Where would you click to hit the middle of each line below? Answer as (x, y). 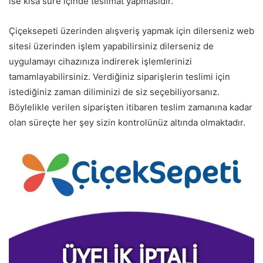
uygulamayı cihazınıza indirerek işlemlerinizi (100, 62)
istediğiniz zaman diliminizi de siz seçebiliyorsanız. (114, 92)
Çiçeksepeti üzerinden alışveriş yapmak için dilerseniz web (131, 31)
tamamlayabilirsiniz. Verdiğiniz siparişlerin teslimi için (119, 77)
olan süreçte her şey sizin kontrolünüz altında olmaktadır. (127, 123)
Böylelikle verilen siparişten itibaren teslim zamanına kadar (131, 107)
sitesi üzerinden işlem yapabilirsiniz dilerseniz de (111, 46)
